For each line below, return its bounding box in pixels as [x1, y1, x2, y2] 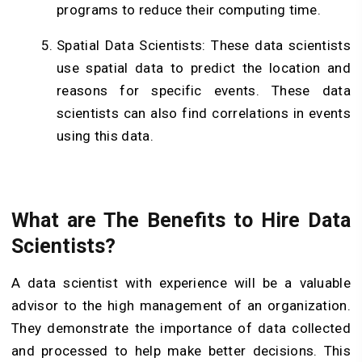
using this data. [57, 127, 154, 144]
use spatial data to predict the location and [57, 59, 351, 76]
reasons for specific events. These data [57, 82, 351, 99]
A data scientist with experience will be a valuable [11, 275, 351, 292]
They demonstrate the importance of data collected [11, 320, 351, 337]
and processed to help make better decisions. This [11, 343, 351, 360]
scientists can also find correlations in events [57, 104, 351, 121]
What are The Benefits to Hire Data [11, 208, 351, 233]
